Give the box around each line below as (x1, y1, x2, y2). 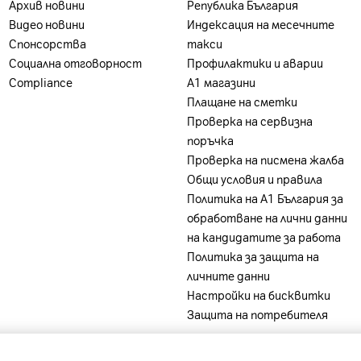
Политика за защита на (186, 249, 319, 263)
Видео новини (8, 17, 85, 31)
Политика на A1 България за (186, 191, 343, 205)
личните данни (186, 268, 270, 283)
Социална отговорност (8, 56, 142, 70)
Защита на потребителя (186, 307, 328, 322)
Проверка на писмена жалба (186, 152, 344, 167)
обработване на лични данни (186, 210, 347, 225)
